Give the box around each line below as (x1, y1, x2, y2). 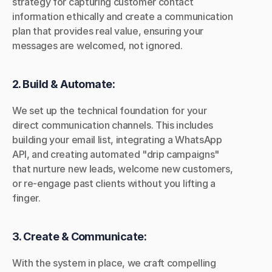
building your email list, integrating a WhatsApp (12, 134, 222, 146)
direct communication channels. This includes (12, 119, 213, 131)
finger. (12, 192, 41, 204)
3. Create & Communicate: (12, 230, 147, 243)
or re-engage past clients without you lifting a (12, 177, 216, 189)
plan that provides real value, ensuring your (12, 25, 203, 37)
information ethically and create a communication (12, 10, 233, 22)
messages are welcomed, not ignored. (12, 39, 183, 52)
